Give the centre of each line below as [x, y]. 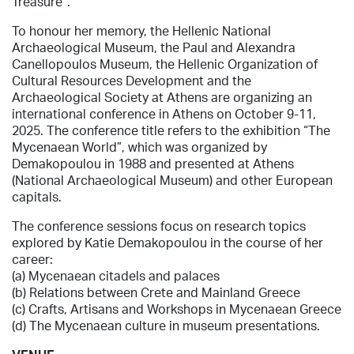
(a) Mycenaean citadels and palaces [116, 275]
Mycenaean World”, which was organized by [139, 147]
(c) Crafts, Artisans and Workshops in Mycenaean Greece [177, 309]
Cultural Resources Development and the [132, 80]
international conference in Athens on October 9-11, [164, 113]
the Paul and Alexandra [228, 47]
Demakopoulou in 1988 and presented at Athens [153, 163]
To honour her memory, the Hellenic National [141, 30]
